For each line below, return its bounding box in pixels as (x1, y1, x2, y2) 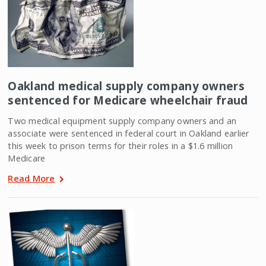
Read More (8, 172, 55, 184)
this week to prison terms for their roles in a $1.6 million (8, 140, 233, 151)
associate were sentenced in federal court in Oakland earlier (8, 127, 249, 139)
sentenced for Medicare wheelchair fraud (8, 92, 248, 107)
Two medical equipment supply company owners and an (8, 115, 237, 126)
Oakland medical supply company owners (8, 78, 245, 93)
